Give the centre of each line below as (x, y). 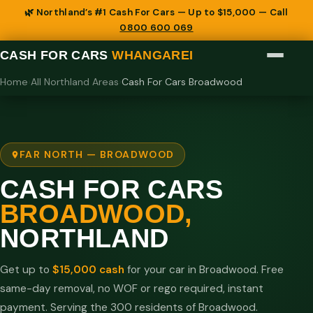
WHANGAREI (153, 55)
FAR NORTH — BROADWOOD (97, 154)
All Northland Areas (75, 81)
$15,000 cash (88, 269)
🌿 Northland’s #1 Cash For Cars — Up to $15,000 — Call (156, 13)
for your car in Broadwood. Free (204, 269)
